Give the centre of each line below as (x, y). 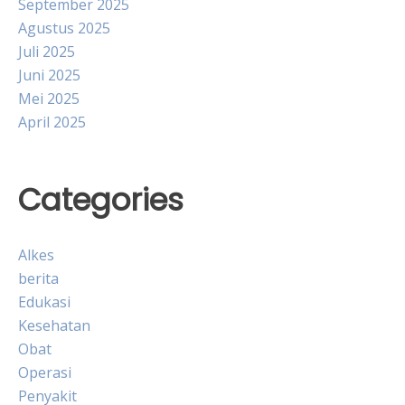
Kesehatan (54, 325)
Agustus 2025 (64, 28)
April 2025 (52, 122)
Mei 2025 (49, 99)
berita (38, 278)
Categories (101, 200)
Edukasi (44, 301)
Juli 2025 (47, 52)
